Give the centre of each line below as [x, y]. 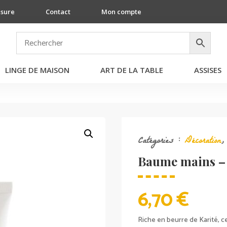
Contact [58, 12]
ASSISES [207, 70]
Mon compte [122, 12]
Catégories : [161, 141]
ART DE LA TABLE [131, 70]
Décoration [203, 141]
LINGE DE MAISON [37, 70]
